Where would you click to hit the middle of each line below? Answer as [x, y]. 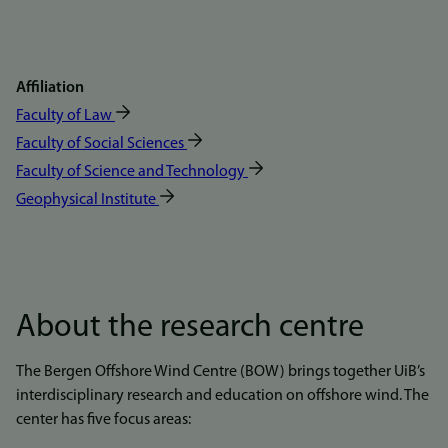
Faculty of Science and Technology [130, 172]
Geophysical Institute [86, 200]
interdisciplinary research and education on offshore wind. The [222, 396]
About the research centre [190, 328]
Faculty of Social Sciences [100, 144]
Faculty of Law [64, 116]
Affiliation [50, 88]
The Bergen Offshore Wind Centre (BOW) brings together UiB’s [220, 372]
